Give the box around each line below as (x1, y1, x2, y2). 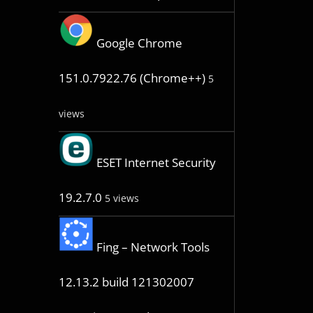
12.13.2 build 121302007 (58, 274, 194, 291)
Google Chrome (96, 35, 182, 52)
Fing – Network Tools (96, 239, 210, 256)
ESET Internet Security (96, 154, 216, 171)
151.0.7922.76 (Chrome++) (58, 70, 205, 87)
